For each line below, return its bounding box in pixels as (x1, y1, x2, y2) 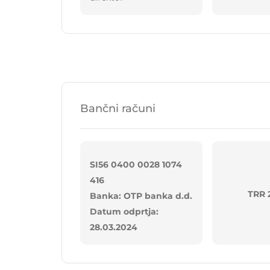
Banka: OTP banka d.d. (90, 190, 192, 202)
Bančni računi (80, 102, 155, 116)
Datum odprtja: (90, 206, 159, 218)
